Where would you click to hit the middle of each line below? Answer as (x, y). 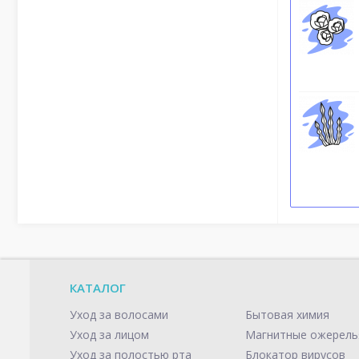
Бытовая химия (287, 315)
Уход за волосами (119, 315)
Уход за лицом (109, 335)
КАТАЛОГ (98, 288)
